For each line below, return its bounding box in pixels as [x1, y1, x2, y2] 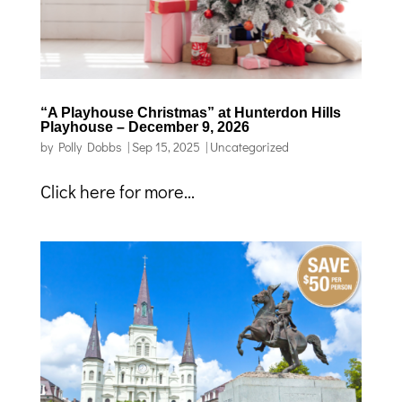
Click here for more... [39, 179, 195, 204]
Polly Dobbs [57, 138, 122, 156]
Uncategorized [209, 138, 289, 156]
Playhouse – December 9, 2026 [39, 119, 249, 135]
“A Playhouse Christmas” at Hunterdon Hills [39, 105, 341, 121]
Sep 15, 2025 [131, 138, 200, 156]
